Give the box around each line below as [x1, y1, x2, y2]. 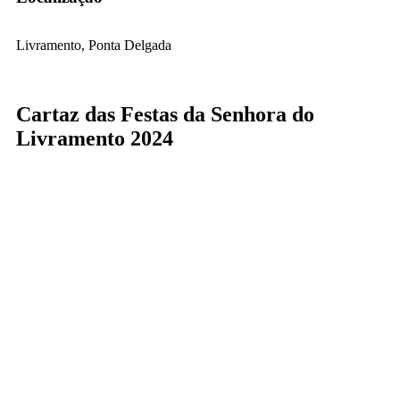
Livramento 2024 [16, 127, 173, 151]
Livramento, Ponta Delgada [16, 37, 171, 54]
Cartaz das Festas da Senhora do [16, 103, 314, 127]
